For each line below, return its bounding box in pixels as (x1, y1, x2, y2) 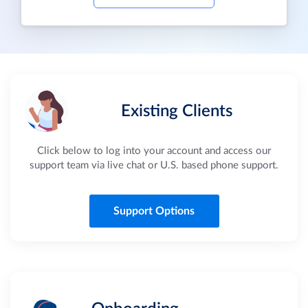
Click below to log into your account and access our (37, 146, 271, 156)
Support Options (113, 206, 195, 217)
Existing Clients (120, 103, 232, 120)
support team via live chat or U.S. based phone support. (30, 160, 278, 170)
